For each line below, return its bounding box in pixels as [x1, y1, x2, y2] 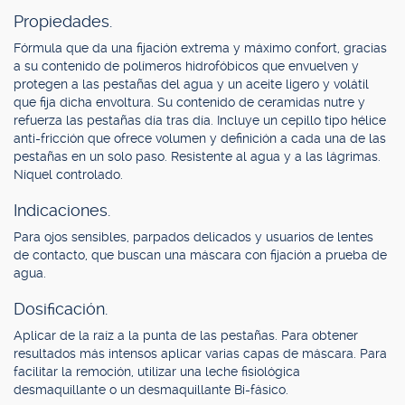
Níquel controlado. [14, 167, 123, 182]
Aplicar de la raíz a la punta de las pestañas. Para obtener [14, 328, 358, 343]
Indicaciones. [14, 201, 110, 220]
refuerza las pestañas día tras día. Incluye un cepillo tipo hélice [14, 113, 386, 127]
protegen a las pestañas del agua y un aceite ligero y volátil [14, 77, 369, 91]
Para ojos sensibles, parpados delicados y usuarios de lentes [14, 230, 373, 244]
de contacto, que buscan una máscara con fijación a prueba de [14, 248, 387, 262]
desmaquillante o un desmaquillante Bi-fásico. [14, 382, 288, 397]
